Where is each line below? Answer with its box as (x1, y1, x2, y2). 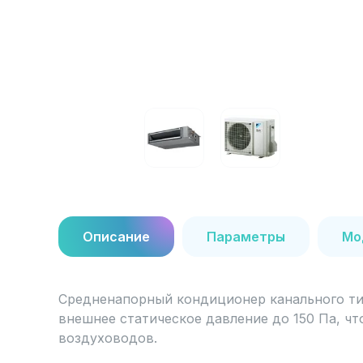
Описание (83, 228, 150, 245)
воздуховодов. (58, 330, 157, 346)
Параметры (207, 228, 285, 245)
